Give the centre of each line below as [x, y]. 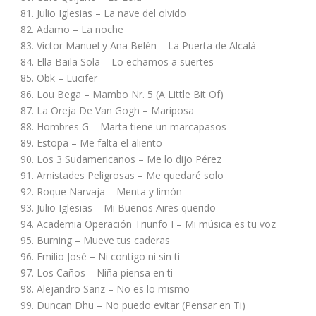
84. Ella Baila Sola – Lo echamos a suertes [117, 61]
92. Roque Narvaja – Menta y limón [101, 191]
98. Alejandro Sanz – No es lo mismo [105, 288]
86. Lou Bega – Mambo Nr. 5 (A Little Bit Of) [122, 94]
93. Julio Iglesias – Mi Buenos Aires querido [118, 207]
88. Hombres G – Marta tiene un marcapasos [123, 126]
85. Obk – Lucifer [59, 78]
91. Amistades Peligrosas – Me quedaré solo [122, 175]
